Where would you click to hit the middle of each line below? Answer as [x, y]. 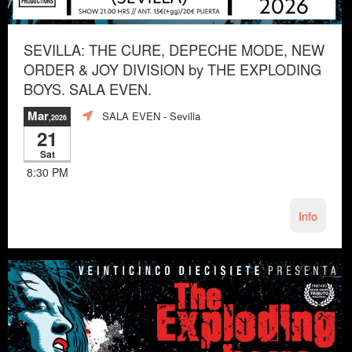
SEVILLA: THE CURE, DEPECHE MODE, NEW [174, 49]
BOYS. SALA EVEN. [88, 88]
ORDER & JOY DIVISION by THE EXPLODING [172, 69]
